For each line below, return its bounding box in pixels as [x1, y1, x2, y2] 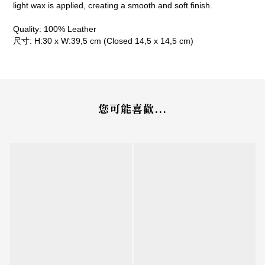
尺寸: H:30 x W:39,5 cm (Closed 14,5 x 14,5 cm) [13, 36, 193, 46]
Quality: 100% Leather [13, 24, 96, 34]
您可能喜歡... [98, 101, 167, 117]
